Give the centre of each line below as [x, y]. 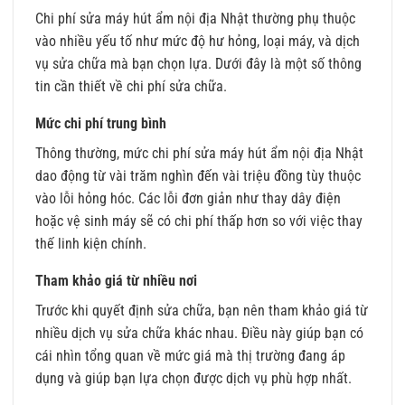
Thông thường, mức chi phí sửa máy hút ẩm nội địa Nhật [199, 154]
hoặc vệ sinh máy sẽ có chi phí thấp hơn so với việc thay [199, 221]
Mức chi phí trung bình [101, 124]
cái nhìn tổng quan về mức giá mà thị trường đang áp [190, 356]
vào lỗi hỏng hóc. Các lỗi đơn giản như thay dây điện [188, 199]
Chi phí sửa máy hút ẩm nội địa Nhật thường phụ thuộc [195, 19]
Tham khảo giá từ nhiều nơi [116, 281]
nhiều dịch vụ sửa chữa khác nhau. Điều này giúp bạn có [199, 334]
